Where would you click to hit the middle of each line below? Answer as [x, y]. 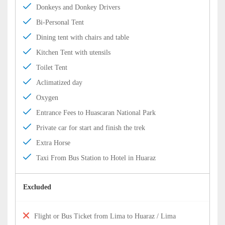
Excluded [37, 187]
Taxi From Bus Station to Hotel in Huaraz [96, 158]
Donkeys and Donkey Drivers [78, 7]
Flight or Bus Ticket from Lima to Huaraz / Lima [105, 216]
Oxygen [47, 98]
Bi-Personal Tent [60, 22]
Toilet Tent [52, 68]
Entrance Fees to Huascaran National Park [96, 113]
